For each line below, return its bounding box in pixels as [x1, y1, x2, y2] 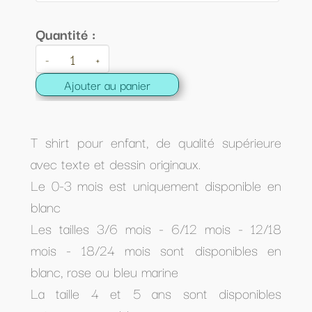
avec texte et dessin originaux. [31, 153, 201, 174]
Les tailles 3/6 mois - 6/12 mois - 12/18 [31, 217, 281, 239]
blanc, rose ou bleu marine [31, 260, 178, 282]
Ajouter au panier [64, 75, 150, 94]
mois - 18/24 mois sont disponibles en [31, 239, 281, 260]
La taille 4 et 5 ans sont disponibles [31, 282, 281, 304]
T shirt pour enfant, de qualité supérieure [31, 131, 281, 153]
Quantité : [36, 23, 95, 45]
